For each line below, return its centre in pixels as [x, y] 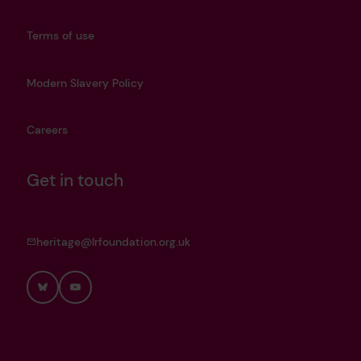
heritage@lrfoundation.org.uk [113, 241]
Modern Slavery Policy [85, 83]
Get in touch [75, 180]
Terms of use [60, 36]
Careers [47, 130]
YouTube [95, 301]
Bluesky [60, 301]
